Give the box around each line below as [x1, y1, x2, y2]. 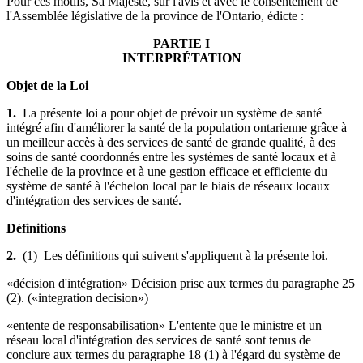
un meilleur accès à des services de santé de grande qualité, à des [6, 135, 335, 149]
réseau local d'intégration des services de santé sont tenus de [6, 332, 311, 347]
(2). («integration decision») [6, 290, 148, 305]
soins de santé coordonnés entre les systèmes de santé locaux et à [6, 149, 336, 164]
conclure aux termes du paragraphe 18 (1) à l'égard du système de [6, 347, 340, 361]
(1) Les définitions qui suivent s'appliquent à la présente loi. [23, 248, 328, 263]
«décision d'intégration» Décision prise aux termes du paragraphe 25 [6, 275, 355, 290]
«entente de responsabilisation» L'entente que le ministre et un [6, 318, 322, 332]
